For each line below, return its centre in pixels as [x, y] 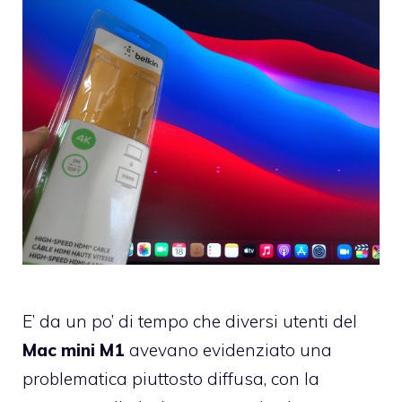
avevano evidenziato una [228, 350]
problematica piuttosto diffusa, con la [171, 379]
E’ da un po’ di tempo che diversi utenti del [190, 322]
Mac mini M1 [74, 350]
